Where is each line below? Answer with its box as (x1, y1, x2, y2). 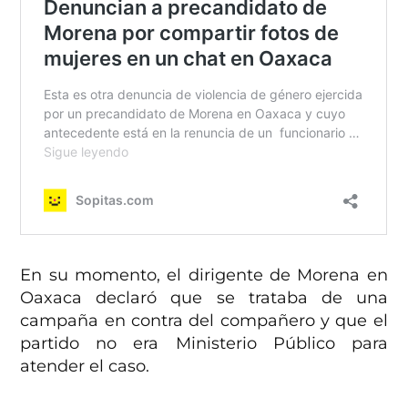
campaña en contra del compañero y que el (20, 311, 388, 331)
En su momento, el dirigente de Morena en (20, 265, 388, 286)
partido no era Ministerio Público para (20, 333, 388, 354)
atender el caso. (20, 356, 150, 377)
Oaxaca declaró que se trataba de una (20, 288, 388, 309)
